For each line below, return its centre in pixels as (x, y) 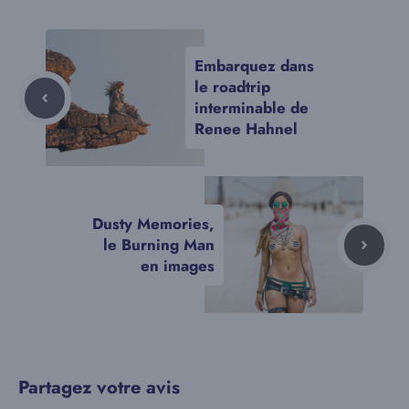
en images (178, 265)
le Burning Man (159, 244)
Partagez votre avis (99, 388)
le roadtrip (232, 87)
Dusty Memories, (153, 223)
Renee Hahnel (246, 129)
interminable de (252, 108)
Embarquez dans (254, 66)
